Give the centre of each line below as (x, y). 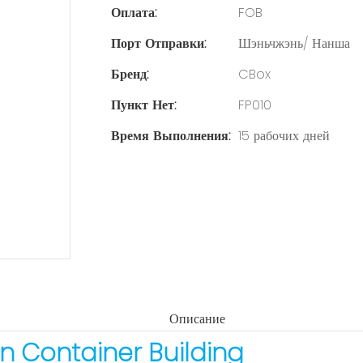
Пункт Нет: (143, 105)
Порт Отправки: (158, 43)
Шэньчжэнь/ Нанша (294, 43)
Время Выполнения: (171, 135)
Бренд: (130, 74)
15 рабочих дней (284, 135)
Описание (197, 319)
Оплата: (134, 12)
